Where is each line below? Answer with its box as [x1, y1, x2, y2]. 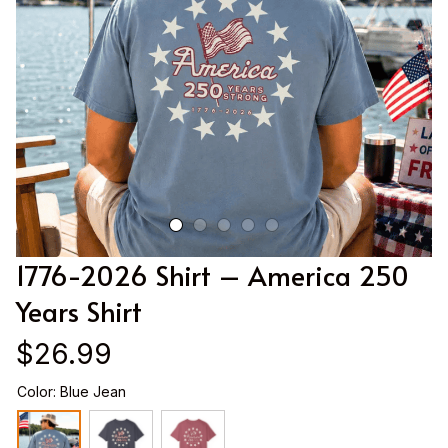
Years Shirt [16, 292, 142, 331]
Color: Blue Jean [17, 383, 126, 401]
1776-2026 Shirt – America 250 [16, 256, 409, 295]
